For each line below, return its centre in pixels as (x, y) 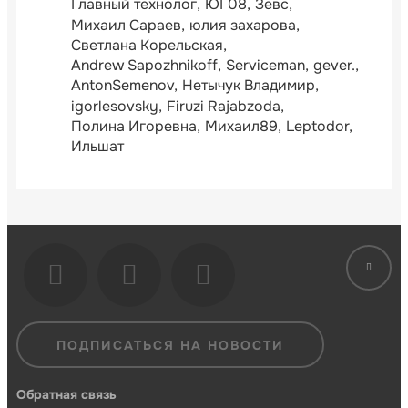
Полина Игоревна (134, 126)
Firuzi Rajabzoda (224, 106)
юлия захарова (243, 25)
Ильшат (97, 147)
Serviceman (265, 66)
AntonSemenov (122, 86)
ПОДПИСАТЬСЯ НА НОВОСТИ (170, 345)
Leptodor (317, 126)
